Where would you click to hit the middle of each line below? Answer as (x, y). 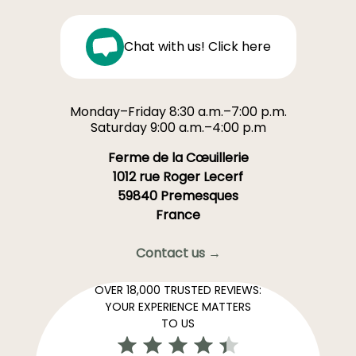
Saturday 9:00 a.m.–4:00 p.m (178, 127)
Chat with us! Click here (197, 46)
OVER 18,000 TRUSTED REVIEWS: (178, 290)
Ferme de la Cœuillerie (178, 157)
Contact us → (178, 253)
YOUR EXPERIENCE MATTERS (178, 306)
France (178, 215)
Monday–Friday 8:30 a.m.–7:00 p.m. (178, 111)
